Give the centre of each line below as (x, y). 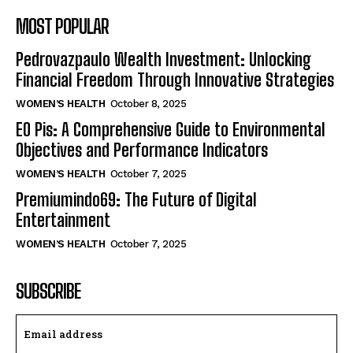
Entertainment (63, 221)
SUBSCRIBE (48, 292)
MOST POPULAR (62, 27)
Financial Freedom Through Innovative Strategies (175, 80)
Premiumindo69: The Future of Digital (136, 200)
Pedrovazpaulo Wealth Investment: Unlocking (163, 60)
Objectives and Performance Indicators (142, 150)
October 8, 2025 (148, 104)
